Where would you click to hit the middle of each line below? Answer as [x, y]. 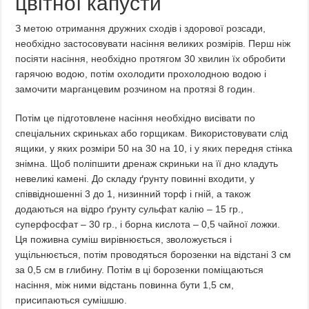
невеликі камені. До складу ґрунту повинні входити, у [135, 179]
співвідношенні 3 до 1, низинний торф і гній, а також [133, 194]
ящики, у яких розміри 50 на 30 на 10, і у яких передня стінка [154, 148]
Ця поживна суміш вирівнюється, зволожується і [124, 239]
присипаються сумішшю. [71, 300]
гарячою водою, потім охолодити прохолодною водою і [141, 74]
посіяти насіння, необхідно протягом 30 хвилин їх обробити [151, 59]
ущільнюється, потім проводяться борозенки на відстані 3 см [153, 255]
